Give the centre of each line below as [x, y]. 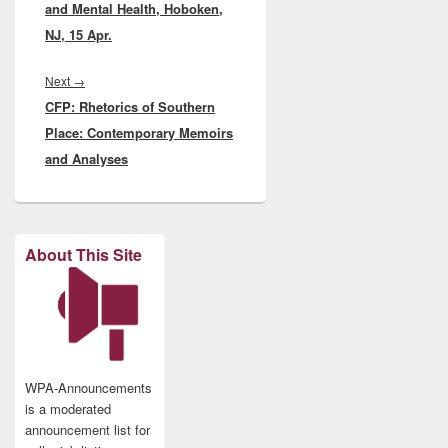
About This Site [83, 254]
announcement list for [87, 429]
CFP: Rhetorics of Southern [130, 106]
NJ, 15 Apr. [78, 34]
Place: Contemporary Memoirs [139, 132]
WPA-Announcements [88, 387]
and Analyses [86, 158]
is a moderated [68, 408]
